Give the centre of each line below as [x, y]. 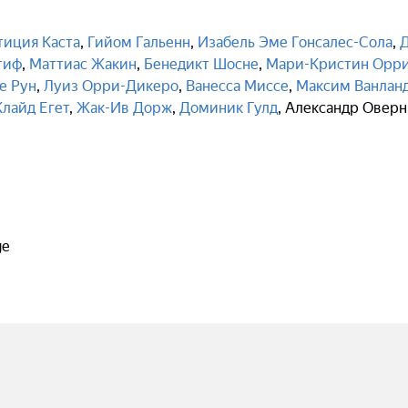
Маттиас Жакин [83, 64]
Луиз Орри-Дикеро [111, 86]
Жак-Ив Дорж [124, 108]
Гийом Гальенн [139, 42]
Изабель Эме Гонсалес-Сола [295, 42]
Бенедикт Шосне [201, 64]
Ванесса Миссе [237, 86]
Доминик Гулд [229, 108]
